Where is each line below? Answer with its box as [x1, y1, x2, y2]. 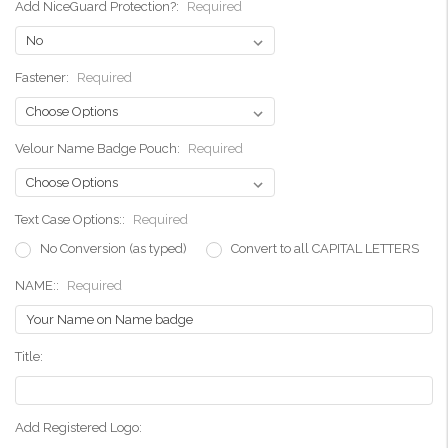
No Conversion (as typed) [39, 241, 187, 257]
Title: [15, 349, 43, 365]
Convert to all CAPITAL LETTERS [230, 241, 419, 257]
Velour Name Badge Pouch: [15, 141, 183, 157]
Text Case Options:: [15, 212, 128, 228]
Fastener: [15, 70, 72, 86]
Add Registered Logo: [15, 420, 142, 436]
